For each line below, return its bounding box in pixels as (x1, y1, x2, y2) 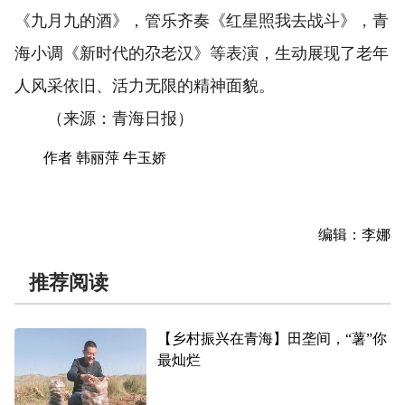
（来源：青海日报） (14, 109, 193, 128)
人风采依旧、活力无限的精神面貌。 (14, 77, 275, 96)
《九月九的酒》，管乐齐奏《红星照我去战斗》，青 (14, 12, 389, 31)
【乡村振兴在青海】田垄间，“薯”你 (157, 331, 388, 347)
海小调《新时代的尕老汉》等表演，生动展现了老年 (14, 44, 389, 63)
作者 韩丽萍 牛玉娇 (43, 150, 166, 166)
